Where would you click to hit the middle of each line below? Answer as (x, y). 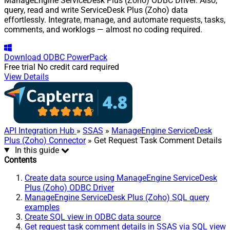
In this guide (37, 150)
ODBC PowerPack (75, 57)
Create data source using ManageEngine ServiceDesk (121, 178)
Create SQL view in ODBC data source (93, 217)
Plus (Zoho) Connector (45, 140)
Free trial (20, 67)
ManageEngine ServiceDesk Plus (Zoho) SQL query (117, 197)
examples (42, 207)
